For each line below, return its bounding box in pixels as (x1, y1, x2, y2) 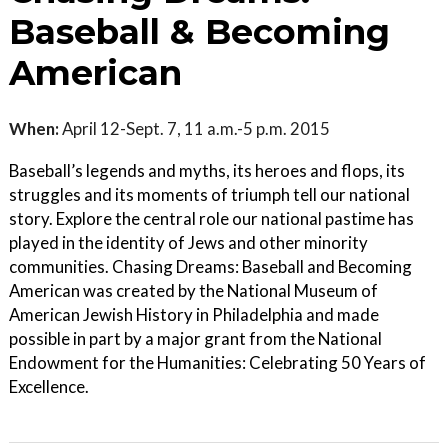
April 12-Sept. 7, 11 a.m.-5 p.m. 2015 (59, 118, 330, 140)
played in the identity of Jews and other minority (9, 232, 368, 254)
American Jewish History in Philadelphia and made (9, 304, 379, 326)
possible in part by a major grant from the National (9, 328, 382, 350)
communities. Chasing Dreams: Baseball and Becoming (9, 256, 412, 278)
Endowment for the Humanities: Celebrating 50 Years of (9, 352, 426, 374)
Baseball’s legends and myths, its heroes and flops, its (9, 160, 405, 182)
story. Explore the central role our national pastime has (9, 208, 414, 230)
